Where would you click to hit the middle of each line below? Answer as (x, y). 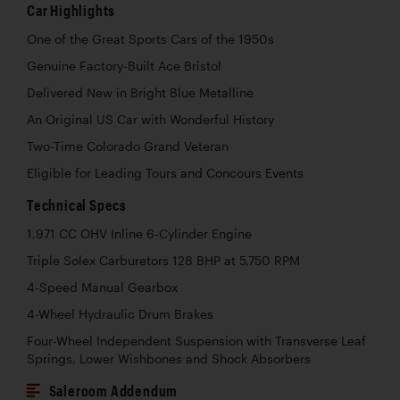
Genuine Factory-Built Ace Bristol (124, 66)
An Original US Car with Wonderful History (150, 119)
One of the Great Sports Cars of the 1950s (150, 39)
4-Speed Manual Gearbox (102, 287)
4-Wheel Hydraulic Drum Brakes (120, 314)
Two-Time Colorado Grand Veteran (128, 146)
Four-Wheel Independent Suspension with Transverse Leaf (196, 341)
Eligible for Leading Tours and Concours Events (165, 173)
